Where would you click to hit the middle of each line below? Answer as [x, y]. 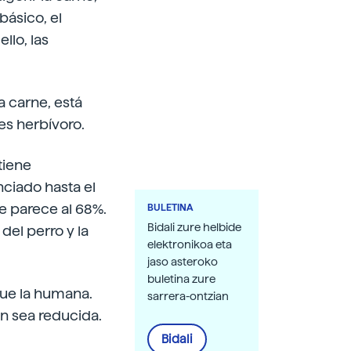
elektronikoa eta [190, 244]
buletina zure [181, 279]
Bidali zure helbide [194, 227]
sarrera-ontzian [188, 296]
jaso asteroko [183, 262]
